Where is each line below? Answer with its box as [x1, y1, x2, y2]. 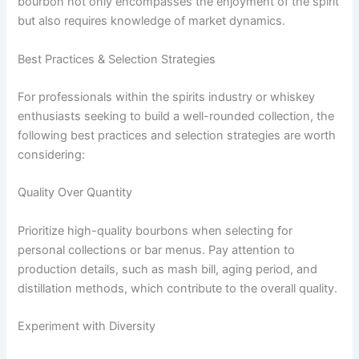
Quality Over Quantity [18, 185, 133, 200]
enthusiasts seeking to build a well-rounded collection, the [18, 109, 335, 124]
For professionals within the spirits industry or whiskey [18, 90, 316, 105]
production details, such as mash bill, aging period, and [18, 261, 318, 276]
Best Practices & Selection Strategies [18, 51, 216, 67]
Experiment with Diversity [18, 319, 156, 334]
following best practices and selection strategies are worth [18, 128, 337, 143]
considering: [18, 147, 86, 163]
